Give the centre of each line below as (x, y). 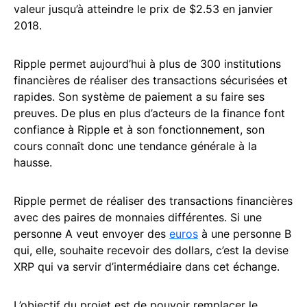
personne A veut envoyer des (91, 234)
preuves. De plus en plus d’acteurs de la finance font (149, 113)
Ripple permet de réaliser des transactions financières (153, 201)
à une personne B (245, 234)
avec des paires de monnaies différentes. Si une (138, 217)
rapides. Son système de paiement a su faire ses (139, 97)
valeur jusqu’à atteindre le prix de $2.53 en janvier (143, 9)
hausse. (36, 162)
